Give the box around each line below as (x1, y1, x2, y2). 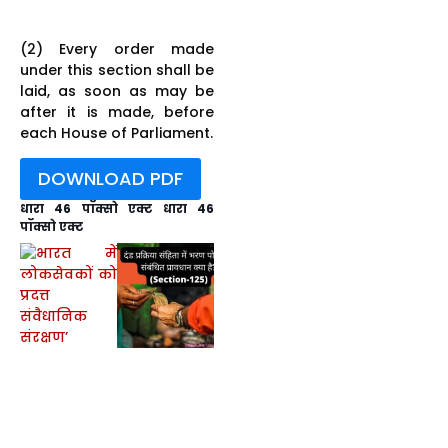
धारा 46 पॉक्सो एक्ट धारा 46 (20, 199, 214, 217)
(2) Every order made (20, 38, 214, 59)
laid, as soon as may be (20, 80, 214, 101)
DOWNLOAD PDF (38, 165, 183, 191)
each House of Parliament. (20, 122, 213, 143)
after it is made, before (20, 101, 214, 122)
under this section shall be (20, 59, 214, 80)
